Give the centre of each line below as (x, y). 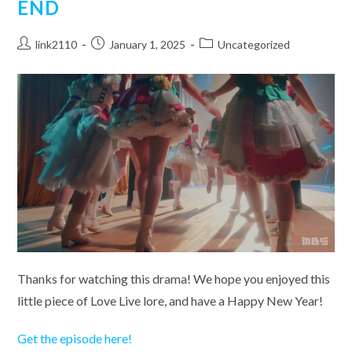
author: (35, 60)
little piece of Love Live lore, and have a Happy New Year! (170, 300)
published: (116, 60)
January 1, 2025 (148, 44)
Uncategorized (254, 44)
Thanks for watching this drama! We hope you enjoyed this (174, 278)
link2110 (57, 44)
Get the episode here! (75, 338)
